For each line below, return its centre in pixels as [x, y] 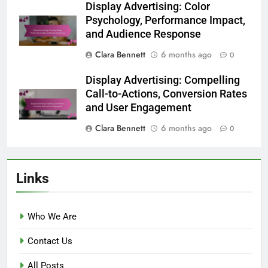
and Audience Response [143, 34]
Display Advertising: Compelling [163, 80]
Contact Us [50, 241]
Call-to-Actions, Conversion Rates [166, 94]
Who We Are [52, 216]
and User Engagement [138, 107]
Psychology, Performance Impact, [165, 20]
